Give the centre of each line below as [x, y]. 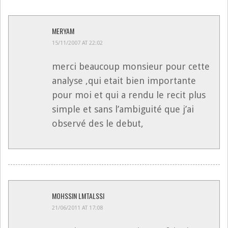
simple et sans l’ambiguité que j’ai [123, 109]
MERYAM [63, 31]
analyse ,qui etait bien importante [124, 80]
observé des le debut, [98, 123]
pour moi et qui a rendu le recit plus [129, 95]
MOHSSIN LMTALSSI [78, 195]
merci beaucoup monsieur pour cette [131, 66]
